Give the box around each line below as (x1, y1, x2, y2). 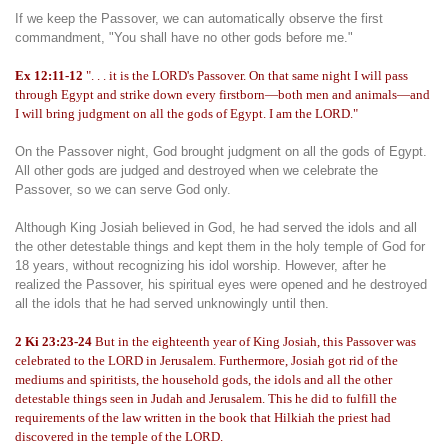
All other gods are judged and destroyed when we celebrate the (15, 163, 378, 178)
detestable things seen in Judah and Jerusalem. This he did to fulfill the (15, 391, 397, 406)
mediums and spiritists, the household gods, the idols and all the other (15, 372, 392, 387)
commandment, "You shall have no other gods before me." (15, 30, 353, 45)
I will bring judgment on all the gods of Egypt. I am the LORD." (15, 106, 358, 121)
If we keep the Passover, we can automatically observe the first (15, 11, 383, 26)
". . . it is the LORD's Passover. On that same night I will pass (86, 68, 408, 83)
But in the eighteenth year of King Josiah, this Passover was (95, 334, 416, 349)
